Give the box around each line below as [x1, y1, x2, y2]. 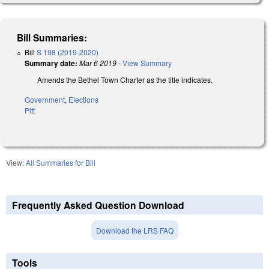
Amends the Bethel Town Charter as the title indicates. [37, 74, 213, 85]
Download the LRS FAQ [95, 225, 174, 236]
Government [25, 94, 65, 105]
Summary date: [25, 58, 77, 69]
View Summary [122, 58, 172, 68]
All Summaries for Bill [26, 157, 95, 168]
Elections [68, 94, 98, 105]
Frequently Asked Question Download [12, 198, 184, 213]
